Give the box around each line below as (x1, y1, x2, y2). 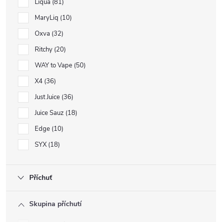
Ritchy (35, 45, 54, 54)
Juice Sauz (35, 109, 65, 117)
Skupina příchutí (29, 199, 82, 209)
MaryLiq (35, 13, 60, 22)
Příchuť (29, 173, 52, 182)
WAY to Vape (35, 61, 74, 70)
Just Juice (35, 93, 61, 102)
